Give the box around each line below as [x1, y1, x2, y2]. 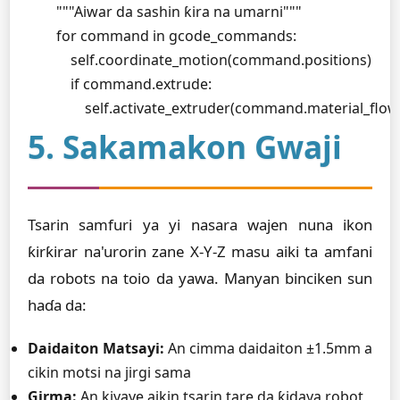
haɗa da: [28, 295, 87, 315]
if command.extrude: [28, 74, 212, 94]
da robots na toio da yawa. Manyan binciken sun [28, 268, 372, 288]
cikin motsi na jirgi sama [28, 362, 191, 382]
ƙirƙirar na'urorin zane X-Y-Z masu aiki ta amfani [28, 241, 372, 262]
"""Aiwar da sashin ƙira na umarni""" [28, 2, 302, 21]
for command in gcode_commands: [28, 26, 296, 46]
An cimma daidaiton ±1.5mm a [164, 338, 372, 358]
